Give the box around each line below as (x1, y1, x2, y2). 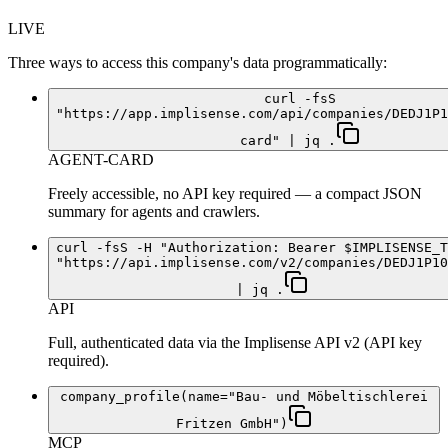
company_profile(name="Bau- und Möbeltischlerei (60, 389, 428, 405)
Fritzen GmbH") (176, 416, 288, 432)
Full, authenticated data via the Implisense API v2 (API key (48, 334, 422, 352)
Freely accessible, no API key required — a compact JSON (48, 185, 422, 203)
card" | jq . (240, 133, 336, 149)
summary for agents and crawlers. (48, 203, 260, 221)
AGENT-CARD (48, 151, 154, 169)
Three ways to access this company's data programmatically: (8, 54, 387, 72)
